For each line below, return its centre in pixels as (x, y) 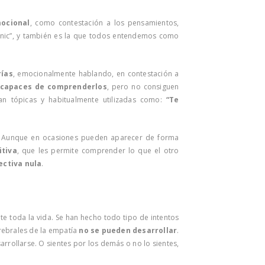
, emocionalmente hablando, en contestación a (96, 73)
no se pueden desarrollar (128, 230)
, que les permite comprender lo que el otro (98, 150)
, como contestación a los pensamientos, (104, 22)
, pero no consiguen (143, 86)
